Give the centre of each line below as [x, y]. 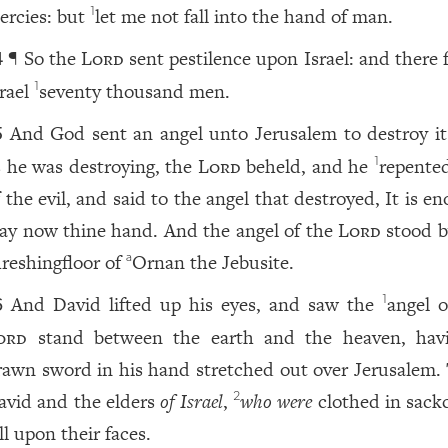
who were [276, 401]
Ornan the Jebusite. [213, 262]
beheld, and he [307, 166]
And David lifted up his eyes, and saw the [197, 304]
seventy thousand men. [135, 91]
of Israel [191, 401]
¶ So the [44, 58]
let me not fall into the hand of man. [244, 16]
